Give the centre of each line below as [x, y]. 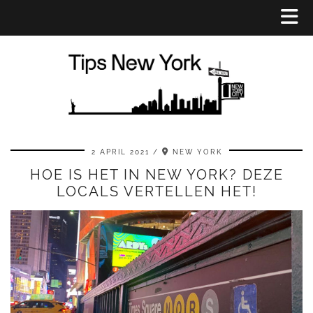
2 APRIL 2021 [120, 152]
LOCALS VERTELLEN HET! [156, 192]
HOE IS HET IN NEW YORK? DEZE [156, 175]
